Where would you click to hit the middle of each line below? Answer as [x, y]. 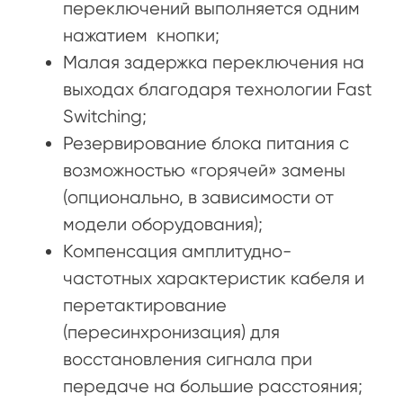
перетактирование [145, 305]
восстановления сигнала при [188, 359]
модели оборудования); [163, 224]
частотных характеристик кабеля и [214, 278]
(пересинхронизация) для [171, 332]
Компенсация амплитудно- [177, 251]
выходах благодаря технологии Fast [218, 89]
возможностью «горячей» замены [204, 170]
